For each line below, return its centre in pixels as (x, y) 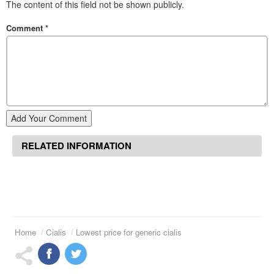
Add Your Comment (49, 118)
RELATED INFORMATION (76, 145)
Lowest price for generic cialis (129, 232)
